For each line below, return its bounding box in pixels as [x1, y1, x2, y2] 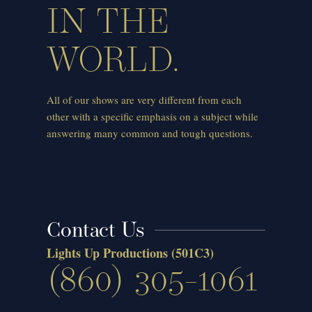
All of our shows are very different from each [47, 93, 242, 107]
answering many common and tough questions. [47, 126, 253, 141]
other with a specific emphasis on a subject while [47, 109, 259, 124]
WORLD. [47, 45, 181, 81]
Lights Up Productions [47, 244, 169, 263]
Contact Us [47, 220, 145, 242]
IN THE [47, 6, 170, 42]
